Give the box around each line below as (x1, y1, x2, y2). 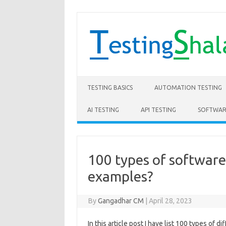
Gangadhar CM (98, 197, 144, 205)
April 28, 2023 (149, 197, 193, 205)
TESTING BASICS (87, 84, 133, 91)
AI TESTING (87, 106, 119, 113)
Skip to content (77, 76, 125, 84)
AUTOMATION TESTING (154, 84, 222, 91)
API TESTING (141, 106, 176, 113)
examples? (87, 168, 153, 184)
